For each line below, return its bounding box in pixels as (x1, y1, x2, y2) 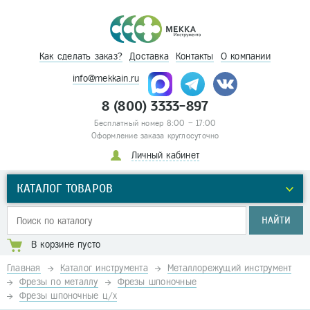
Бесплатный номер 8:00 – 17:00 (93, 119, 217, 127)
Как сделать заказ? (39, 51, 123, 62)
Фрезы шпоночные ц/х (19, 291, 118, 301)
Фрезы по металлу (19, 277, 98, 287)
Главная (7, 263, 41, 273)
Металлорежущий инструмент (167, 263, 292, 273)
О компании (220, 51, 271, 62)
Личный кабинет (131, 150, 200, 161)
